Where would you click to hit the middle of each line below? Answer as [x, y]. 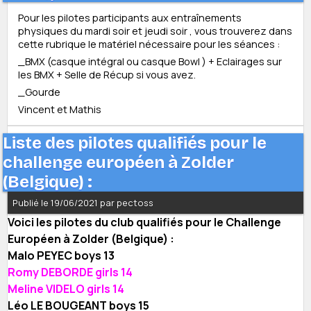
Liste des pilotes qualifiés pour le [135, 143]
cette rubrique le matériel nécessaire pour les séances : [149, 44]
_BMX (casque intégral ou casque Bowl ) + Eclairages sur [150, 62]
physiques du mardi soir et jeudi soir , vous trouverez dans [155, 31]
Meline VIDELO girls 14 [66, 289]
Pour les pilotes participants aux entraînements [130, 18]
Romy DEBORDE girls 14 [70, 272]
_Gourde [39, 92]
